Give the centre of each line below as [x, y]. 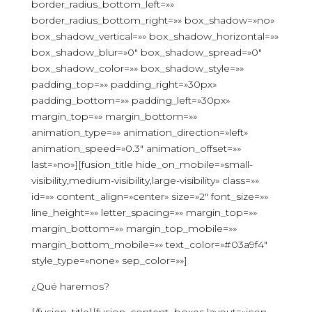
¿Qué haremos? [70, 286]
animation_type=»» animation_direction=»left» [139, 132]
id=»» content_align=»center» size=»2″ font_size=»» [149, 196]
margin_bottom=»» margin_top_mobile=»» [134, 228]
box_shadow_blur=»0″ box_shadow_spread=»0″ [146, 52]
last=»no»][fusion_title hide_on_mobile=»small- [142, 164]
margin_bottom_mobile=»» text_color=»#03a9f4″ [149, 244]
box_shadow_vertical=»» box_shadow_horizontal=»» [155, 36]
